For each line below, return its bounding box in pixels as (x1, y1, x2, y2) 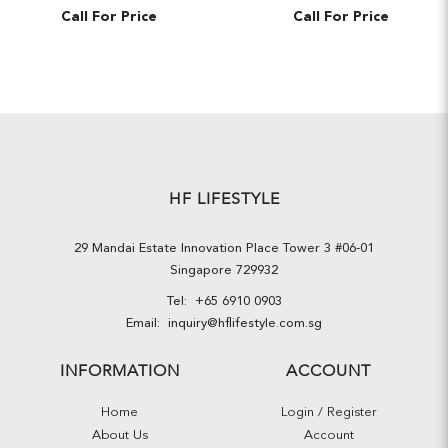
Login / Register (281, 405, 376, 419)
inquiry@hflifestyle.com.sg (160, 316, 322, 330)
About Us (91, 428, 148, 442)
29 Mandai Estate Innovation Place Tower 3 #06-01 (74, 242, 374, 256)
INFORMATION (59, 359, 180, 382)
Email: (126, 316, 160, 330)
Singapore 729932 (170, 264, 278, 278)
